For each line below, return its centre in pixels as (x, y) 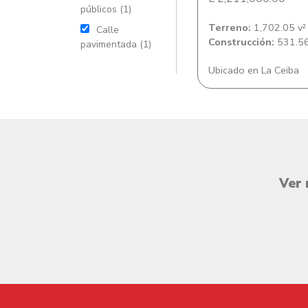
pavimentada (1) (116, 44)
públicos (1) (106, 9)
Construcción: (241, 42)
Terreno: (230, 27)
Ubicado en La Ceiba (254, 70)
